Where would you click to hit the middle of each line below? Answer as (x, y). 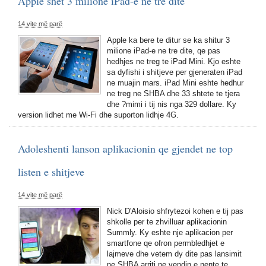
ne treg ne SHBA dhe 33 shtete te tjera (173, 94)
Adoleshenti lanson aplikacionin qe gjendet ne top (125, 148)
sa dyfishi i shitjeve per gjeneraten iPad (175, 72)
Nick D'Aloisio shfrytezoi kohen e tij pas (175, 211)
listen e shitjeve (51, 172)
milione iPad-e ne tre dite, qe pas (164, 51)
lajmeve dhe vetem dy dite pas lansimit (174, 254)
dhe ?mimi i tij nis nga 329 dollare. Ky (172, 104)
